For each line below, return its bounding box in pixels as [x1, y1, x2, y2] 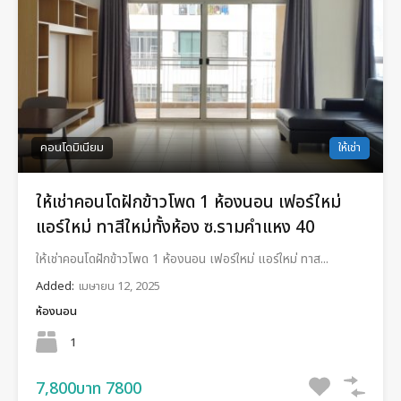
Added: [36, 277, 74, 295]
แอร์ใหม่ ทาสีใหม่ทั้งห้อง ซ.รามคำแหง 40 [36, 214, 315, 241]
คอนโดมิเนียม [40, 138, 104, 157]
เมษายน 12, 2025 [79, 277, 160, 295]
